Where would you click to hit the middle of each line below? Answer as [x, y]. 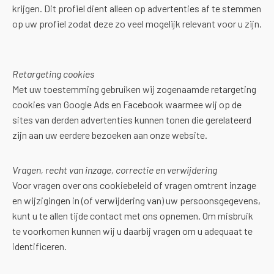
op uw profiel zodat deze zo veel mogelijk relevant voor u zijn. [137, 24]
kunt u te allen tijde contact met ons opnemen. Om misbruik [133, 216]
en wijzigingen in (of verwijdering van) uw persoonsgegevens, [136, 200]
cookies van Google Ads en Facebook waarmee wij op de [127, 104]
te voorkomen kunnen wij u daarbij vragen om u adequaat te [132, 231]
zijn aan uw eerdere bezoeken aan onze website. [110, 135]
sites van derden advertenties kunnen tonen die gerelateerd [132, 120]
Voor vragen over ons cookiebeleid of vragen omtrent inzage [134, 185]
